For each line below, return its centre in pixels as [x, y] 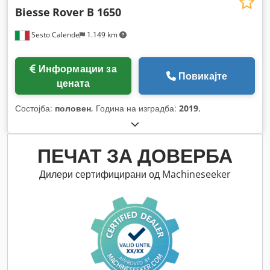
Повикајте [203, 76]
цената [73, 83]
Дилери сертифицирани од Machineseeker [135, 174]
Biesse [33, 12]
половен [73, 108]
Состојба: [35, 108]
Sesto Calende [55, 35]
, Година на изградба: [135, 108]
